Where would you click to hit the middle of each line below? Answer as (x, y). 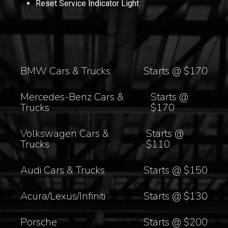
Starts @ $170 (175, 71)
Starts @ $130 (175, 196)
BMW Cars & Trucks (66, 71)
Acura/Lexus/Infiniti (63, 196)
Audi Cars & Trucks (63, 170)
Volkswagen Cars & (65, 133)
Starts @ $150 (175, 170)
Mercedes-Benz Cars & (72, 97)
